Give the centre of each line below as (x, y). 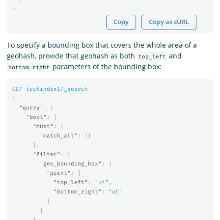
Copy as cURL (169, 22)
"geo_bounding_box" (70, 164)
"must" (43, 127)
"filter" (46, 155)
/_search (74, 89)
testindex (41, 89)
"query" (31, 108)
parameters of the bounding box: (106, 66)
